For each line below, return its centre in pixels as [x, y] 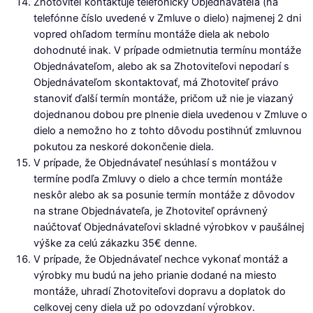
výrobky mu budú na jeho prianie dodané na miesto [155, 276]
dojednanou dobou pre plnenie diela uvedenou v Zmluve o [170, 115]
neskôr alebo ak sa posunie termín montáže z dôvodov [164, 195]
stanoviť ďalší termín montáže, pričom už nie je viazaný [163, 99]
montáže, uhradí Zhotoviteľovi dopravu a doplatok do [160, 292]
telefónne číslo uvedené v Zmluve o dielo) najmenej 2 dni [167, 19]
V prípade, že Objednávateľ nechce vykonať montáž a [161, 260]
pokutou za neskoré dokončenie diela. [124, 147]
